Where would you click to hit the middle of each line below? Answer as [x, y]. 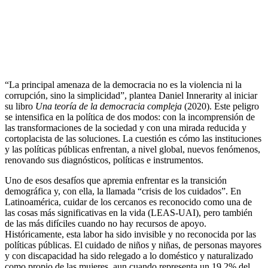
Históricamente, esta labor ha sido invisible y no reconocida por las [130, 234]
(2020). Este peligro [220, 106]
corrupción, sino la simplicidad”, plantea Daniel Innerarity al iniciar [131, 95]
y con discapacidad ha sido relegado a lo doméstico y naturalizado [129, 255]
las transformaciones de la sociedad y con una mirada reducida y [126, 127]
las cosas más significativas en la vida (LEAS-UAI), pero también [129, 212]
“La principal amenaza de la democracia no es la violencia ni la [123, 84]
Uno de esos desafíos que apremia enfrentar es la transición [116, 180]
